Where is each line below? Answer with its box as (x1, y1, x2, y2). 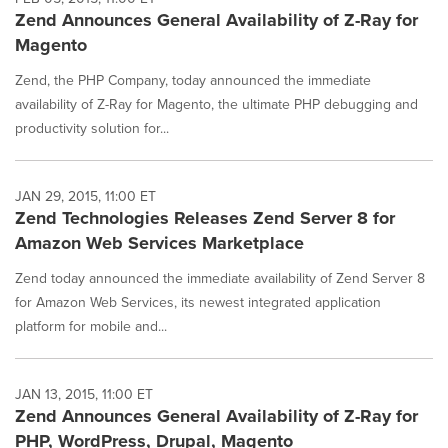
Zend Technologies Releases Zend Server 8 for (15, 205, 395, 231)
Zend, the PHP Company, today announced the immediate (15, 70, 371, 90)
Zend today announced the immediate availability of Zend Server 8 (15, 268, 425, 288)
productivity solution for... (15, 118, 169, 138)
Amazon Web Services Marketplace (15, 230, 304, 256)
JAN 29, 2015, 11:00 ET (15, 186, 156, 206)
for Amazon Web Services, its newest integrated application (15, 292, 381, 312)
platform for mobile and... (15, 316, 167, 336)
